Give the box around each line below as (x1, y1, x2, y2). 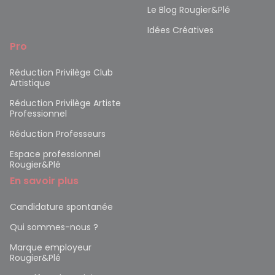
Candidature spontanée (10, 201, 113, 214)
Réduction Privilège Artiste (10, 97, 121, 110)
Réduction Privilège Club (10, 66, 113, 79)
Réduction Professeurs (10, 128, 106, 141)
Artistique (10, 77, 50, 90)
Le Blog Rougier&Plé (147, 4, 230, 17)
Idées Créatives (147, 24, 214, 37)
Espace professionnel (10, 148, 101, 161)
